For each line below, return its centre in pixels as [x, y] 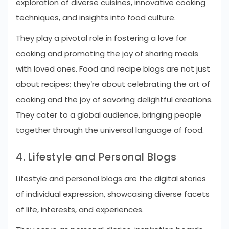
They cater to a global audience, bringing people [109, 115]
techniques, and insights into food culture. [96, 18]
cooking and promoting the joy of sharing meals [107, 53]
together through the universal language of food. [110, 130]
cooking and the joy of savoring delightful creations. [114, 99]
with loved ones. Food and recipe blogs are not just [113, 69]
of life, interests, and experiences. [80, 209]
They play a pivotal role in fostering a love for [101, 38]
